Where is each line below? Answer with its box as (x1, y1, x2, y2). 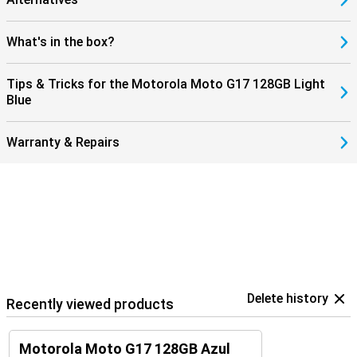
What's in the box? (6, 34, 115, 49)
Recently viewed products (6, 296, 174, 312)
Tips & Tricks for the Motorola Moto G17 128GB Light (6, 76, 325, 92)
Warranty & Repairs (6, 135, 120, 150)
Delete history (247, 291, 328, 306)
